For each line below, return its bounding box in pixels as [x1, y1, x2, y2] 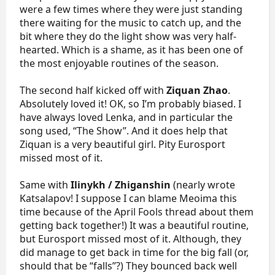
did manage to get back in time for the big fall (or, [20, 246, 249, 259]
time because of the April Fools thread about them [20, 205, 254, 219]
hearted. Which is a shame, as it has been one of [20, 43, 243, 56]
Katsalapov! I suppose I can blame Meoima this [20, 192, 237, 205]
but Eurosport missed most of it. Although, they [20, 232, 241, 246]
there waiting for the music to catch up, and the [20, 16, 241, 29]
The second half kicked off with [20, 83, 166, 97]
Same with [20, 178, 71, 192]
